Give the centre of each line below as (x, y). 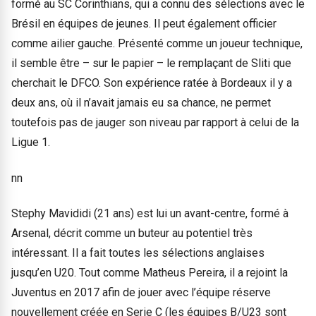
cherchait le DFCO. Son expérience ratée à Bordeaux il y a (152, 83)
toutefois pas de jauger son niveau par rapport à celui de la (155, 123)
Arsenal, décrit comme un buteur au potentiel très (132, 233)
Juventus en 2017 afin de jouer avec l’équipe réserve (141, 293)
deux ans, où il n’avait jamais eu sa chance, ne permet (141, 103)
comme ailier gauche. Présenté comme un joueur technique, (157, 44)
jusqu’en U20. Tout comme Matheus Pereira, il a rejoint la (150, 273)
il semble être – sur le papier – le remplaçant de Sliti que (151, 63)
